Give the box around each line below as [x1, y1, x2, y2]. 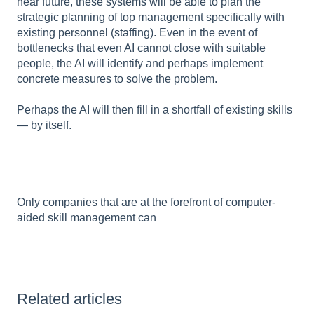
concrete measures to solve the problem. [17, 72, 217, 85]
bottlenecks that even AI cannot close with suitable [17, 41, 266, 54]
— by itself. [17, 118, 71, 131]
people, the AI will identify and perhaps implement [17, 57, 263, 69]
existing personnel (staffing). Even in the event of [17, 26, 257, 39]
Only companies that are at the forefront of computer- [17, 196, 275, 208]
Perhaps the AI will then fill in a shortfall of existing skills [17, 103, 292, 116]
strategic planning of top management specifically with [17, 11, 285, 23]
